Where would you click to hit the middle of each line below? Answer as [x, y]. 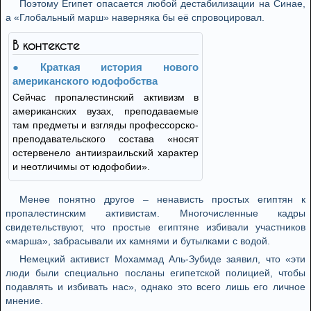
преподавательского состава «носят [106, 139]
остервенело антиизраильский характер [106, 153]
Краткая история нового [119, 67]
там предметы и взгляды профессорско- [106, 125]
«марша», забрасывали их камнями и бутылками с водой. [138, 241]
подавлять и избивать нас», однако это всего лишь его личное [155, 287]
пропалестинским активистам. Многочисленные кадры [155, 213]
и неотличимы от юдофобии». [81, 167]
